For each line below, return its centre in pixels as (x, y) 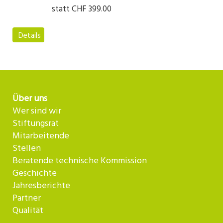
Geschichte (35, 173)
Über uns (30, 99)
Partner (27, 198)
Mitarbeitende (41, 136)
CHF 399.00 (91, 9)
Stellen (27, 149)
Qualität (28, 211)
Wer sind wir (37, 111)
